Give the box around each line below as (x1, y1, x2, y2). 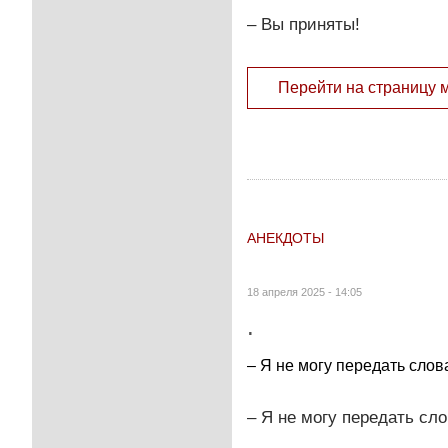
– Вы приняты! (247, 14, 360, 34)
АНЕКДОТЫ (247, 229, 324, 246)
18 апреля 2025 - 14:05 (247, 285, 362, 298)
